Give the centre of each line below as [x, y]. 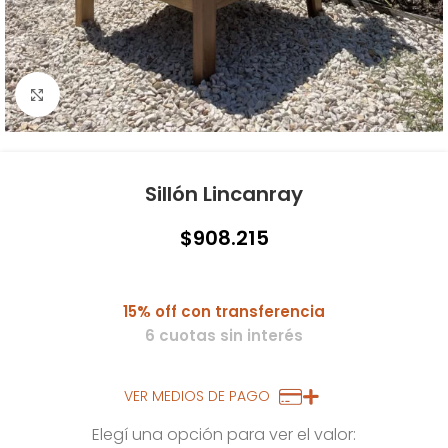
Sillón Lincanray [224, 194]
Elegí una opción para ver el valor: [224, 434]
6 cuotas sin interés [224, 335]
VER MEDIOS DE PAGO [199, 396]
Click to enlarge [115, 95]
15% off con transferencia [224, 311]
